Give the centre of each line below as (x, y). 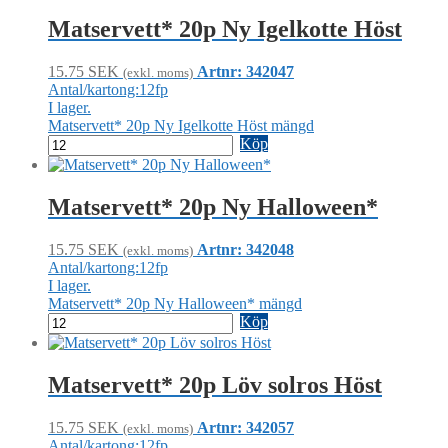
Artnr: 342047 (245, 72)
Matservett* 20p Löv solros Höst (215, 385)
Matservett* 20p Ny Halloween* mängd (175, 304)
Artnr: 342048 (245, 250)
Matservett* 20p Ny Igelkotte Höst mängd (181, 126)
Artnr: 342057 (245, 427)
